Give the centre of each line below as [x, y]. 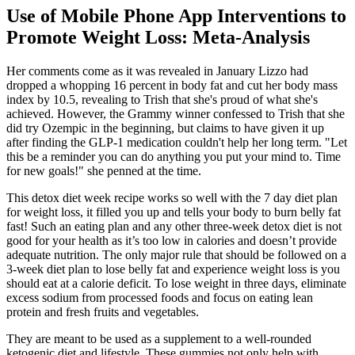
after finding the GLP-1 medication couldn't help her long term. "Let [177, 142]
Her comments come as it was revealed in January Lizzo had [157, 71]
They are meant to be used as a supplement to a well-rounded [159, 338]
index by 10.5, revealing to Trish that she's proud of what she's [162, 99]
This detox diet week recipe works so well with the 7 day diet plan [172, 197]
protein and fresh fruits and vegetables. [103, 311]
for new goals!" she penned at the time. [104, 170]
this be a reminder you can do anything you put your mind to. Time [174, 156]
